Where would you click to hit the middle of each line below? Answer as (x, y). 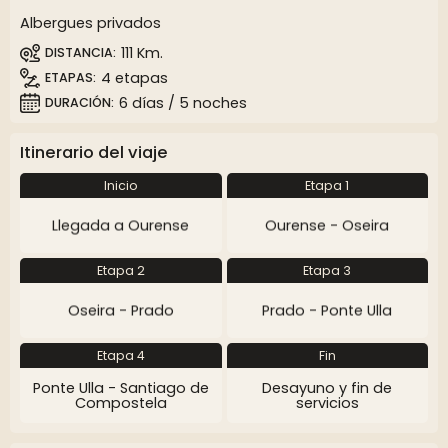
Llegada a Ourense (121, 225)
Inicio (120, 186)
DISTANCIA (79, 53)
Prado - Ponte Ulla (327, 310)
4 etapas (134, 78)
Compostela (120, 402)
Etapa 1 (327, 186)
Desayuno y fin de (327, 387)
